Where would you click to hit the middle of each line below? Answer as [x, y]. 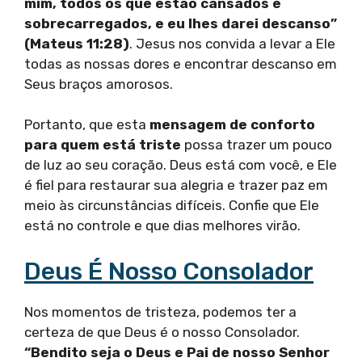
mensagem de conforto [232, 125]
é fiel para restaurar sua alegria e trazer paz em [176, 185]
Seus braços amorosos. [99, 84]
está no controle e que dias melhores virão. [162, 226]
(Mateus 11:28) [77, 43]
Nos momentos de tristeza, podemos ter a [160, 311]
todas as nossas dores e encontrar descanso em [181, 63]
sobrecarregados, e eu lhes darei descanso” [181, 23]
